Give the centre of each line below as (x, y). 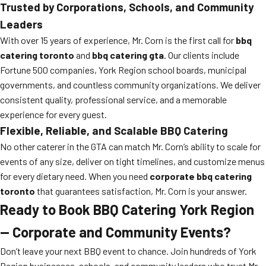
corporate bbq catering (201, 176)
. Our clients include (202, 55)
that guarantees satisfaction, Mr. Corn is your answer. (141, 191)
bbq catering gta (128, 55)
